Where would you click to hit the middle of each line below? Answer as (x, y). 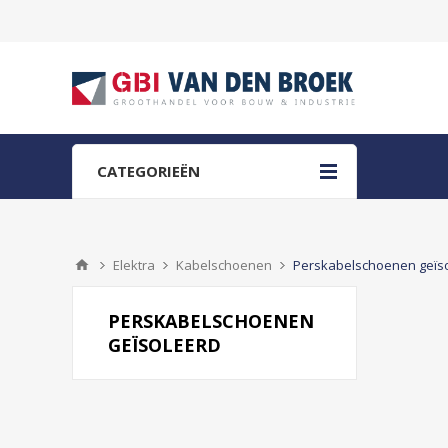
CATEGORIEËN (148, 171)
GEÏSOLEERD (164, 345)
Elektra (134, 265)
